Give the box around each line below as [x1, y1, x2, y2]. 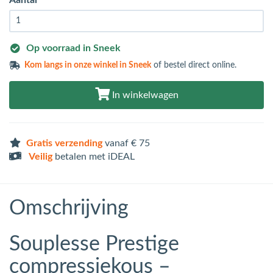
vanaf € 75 [102, 138, 150, 148]
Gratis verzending [26, 138, 102, 148]
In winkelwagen [109, 90, 179, 100]
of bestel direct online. [151, 60, 237, 69]
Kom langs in [24, 60, 74, 69]
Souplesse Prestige [9, 233, 179, 255]
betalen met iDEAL [52, 151, 135, 161]
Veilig [29, 151, 52, 161]
